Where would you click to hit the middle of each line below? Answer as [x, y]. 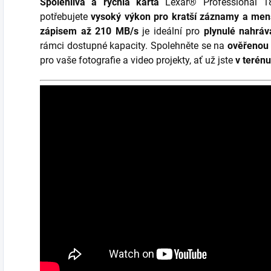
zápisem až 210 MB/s [89, 31]
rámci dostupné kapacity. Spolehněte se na [134, 46]
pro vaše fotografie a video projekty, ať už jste [138, 60]
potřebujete [66, 17]
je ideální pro [171, 31]
